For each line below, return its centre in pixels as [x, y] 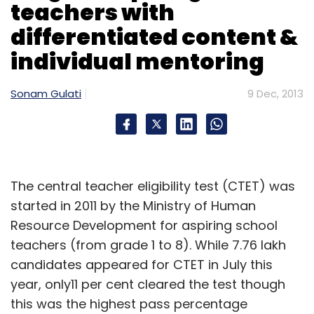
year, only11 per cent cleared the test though [148, 284]
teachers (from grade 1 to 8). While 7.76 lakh [148, 245]
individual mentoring [137, 61]
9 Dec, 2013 [275, 93]
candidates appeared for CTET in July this [142, 264]
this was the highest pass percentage [129, 303]
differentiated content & [154, 36]
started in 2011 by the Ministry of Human [133, 205]
